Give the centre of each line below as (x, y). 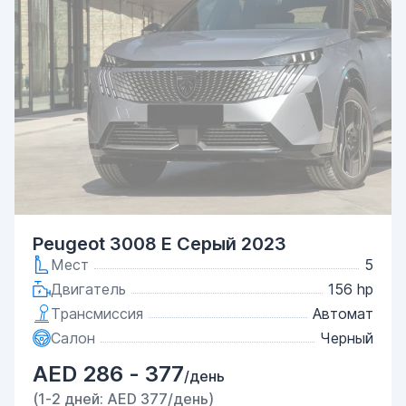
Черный (347, 338)
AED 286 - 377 (108, 374)
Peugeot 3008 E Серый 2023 (159, 244)
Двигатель (88, 289)
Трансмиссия (97, 314)
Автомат (343, 314)
